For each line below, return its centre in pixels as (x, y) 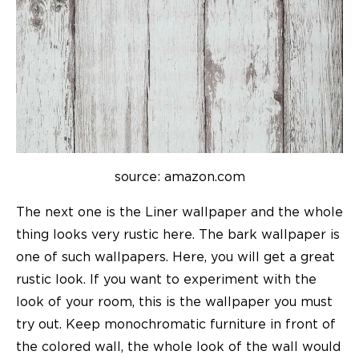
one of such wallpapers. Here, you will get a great (175, 257)
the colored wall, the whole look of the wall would (178, 347)
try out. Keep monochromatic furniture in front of (176, 324)
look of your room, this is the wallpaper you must (174, 302)
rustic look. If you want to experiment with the (166, 279)
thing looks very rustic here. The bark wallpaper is (178, 234)
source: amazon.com (179, 177)
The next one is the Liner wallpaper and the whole (179, 212)
